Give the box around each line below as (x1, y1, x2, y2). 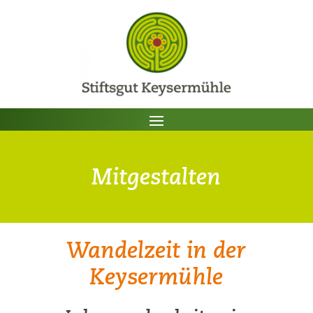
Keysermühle (89, 261, 224, 291)
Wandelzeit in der (66, 235, 247, 264)
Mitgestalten (92, 161, 221, 191)
